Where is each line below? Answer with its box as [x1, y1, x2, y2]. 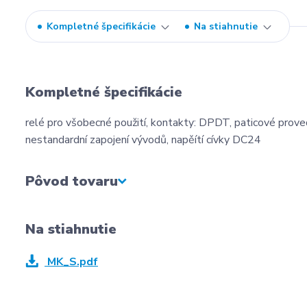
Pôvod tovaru [25, 172, 118, 191]
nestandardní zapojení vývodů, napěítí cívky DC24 [25, 132, 261, 148]
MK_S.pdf [45, 254, 98, 270]
